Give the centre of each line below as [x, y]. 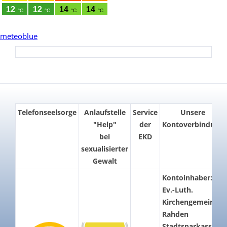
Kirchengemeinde [193, 202]
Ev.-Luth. [178, 190]
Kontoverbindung [193, 125]
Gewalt [105, 161]
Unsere [193, 112]
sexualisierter [105, 149]
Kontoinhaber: [187, 178]
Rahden [175, 214]
